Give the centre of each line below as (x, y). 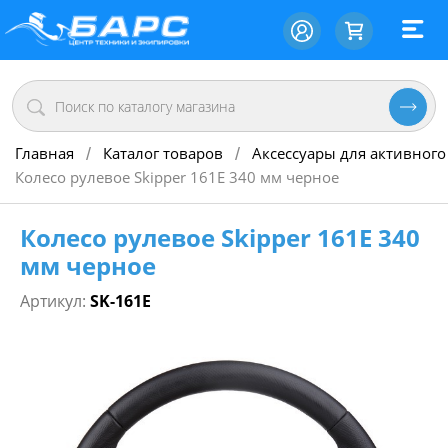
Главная (44, 153)
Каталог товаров (163, 153)
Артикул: (55, 301)
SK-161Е (120, 301)
